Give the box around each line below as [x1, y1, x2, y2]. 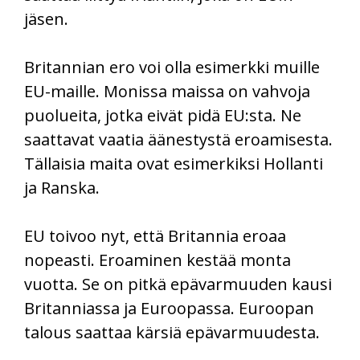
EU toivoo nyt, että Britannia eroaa [24, 224, 286, 247]
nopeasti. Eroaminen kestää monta [24, 248, 291, 271]
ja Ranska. [24, 176, 100, 198]
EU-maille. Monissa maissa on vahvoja [24, 80, 310, 102]
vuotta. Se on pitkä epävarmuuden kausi [24, 272, 332, 295]
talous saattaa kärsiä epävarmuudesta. [24, 321, 320, 343]
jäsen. [24, 7, 68, 30]
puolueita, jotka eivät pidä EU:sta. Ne [24, 104, 301, 126]
